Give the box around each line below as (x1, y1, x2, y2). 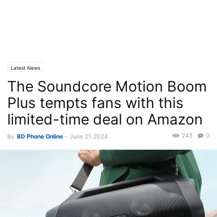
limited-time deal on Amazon (7, 110, 203, 128)
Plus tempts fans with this (7, 94, 184, 111)
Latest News (11, 65, 40, 71)
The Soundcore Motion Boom (7, 77, 207, 95)
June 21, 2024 (70, 133, 108, 140)
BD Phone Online (17, 133, 63, 140)
